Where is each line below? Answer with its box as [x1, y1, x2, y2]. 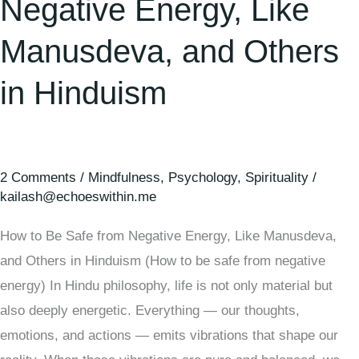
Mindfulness [88, 170, 160, 186]
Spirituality [245, 170, 309, 186]
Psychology [168, 170, 237, 186]
